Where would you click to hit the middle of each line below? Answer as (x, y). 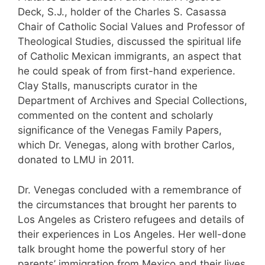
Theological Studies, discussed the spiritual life (130, 42)
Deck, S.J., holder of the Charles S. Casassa (122, 12)
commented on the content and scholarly (115, 116)
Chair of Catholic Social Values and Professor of (131, 27)
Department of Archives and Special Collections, (132, 101)
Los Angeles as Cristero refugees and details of (131, 219)
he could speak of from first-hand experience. (127, 71)
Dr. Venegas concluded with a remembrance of (130, 190)
